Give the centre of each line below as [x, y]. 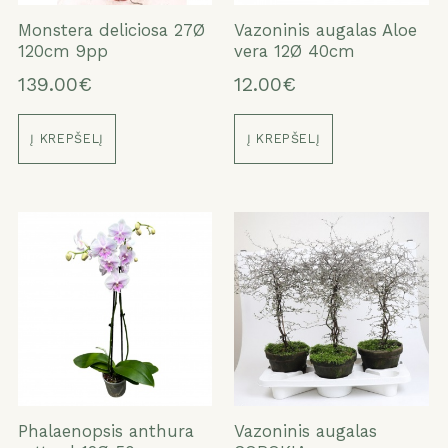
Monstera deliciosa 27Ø [111, 30]
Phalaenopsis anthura [105, 430]
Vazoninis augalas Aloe [326, 30]
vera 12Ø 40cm [295, 51]
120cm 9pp [62, 51]
